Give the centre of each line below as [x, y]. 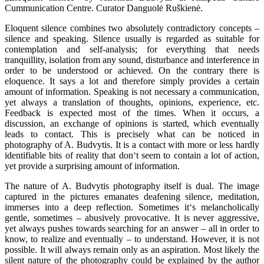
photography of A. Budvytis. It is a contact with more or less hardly [132, 145]
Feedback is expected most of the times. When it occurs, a [132, 113]
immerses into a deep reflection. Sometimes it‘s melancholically [132, 207]
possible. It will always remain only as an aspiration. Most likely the [132, 250]
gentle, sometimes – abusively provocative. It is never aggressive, [132, 218]
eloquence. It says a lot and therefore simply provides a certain [132, 81]
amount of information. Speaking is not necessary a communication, [132, 92]
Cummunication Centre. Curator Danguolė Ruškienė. [104, 8]
